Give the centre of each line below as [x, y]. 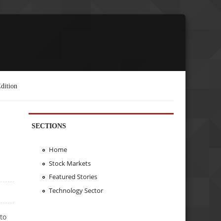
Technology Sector [76, 191]
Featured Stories [73, 177]
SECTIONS [49, 126]
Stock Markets [70, 163]
